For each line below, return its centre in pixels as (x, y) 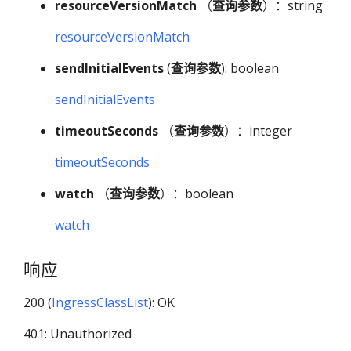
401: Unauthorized (78, 333)
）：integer (258, 130)
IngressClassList (100, 302)
